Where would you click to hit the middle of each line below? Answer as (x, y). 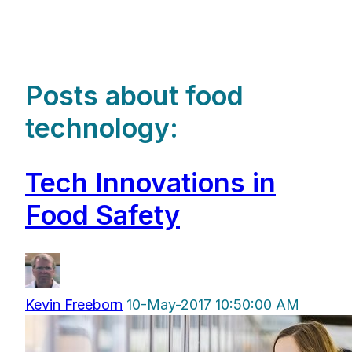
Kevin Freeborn (74, 305)
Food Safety (103, 214)
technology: (102, 128)
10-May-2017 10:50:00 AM (213, 305)
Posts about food (134, 96)
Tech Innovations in (150, 182)
